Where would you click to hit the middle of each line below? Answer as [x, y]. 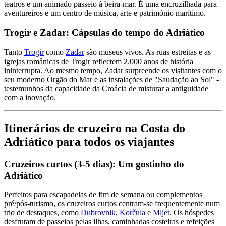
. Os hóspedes [192, 213]
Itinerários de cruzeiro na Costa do [95, 128]
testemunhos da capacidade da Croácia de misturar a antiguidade [106, 88]
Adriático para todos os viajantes [89, 142]
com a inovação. [30, 97]
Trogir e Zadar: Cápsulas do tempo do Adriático [104, 33]
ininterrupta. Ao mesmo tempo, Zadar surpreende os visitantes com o [113, 70]
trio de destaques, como [42, 213]
